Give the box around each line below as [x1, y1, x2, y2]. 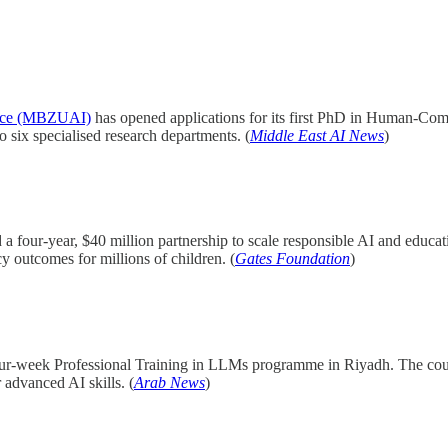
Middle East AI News [250, 126, 384, 144]
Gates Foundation [235, 250, 350, 268]
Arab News [134, 373, 205, 391]
